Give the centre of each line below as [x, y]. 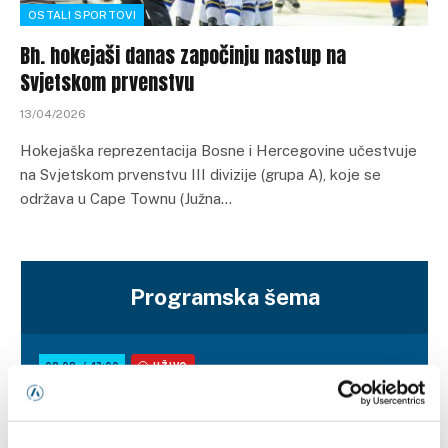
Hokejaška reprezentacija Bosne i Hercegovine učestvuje [218, 150]
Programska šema [224, 297]
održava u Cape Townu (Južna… [126, 198]
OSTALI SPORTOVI [82, 15]
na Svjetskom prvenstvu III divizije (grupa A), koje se [200, 174]
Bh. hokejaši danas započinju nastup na [183, 55]
